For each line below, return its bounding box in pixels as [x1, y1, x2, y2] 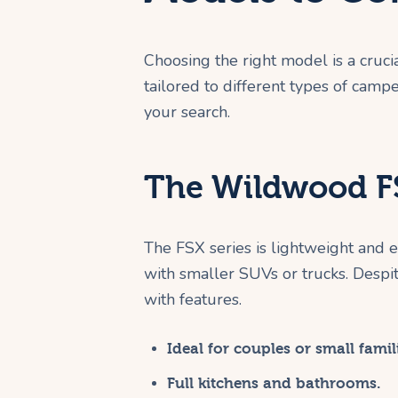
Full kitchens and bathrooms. [166, 374, 381, 392]
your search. [144, 100, 230, 123]
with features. [144, 289, 242, 311]
